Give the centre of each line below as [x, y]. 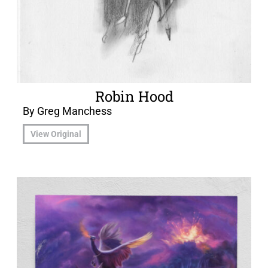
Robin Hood [134, 96]
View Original [56, 134]
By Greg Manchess [67, 111]
